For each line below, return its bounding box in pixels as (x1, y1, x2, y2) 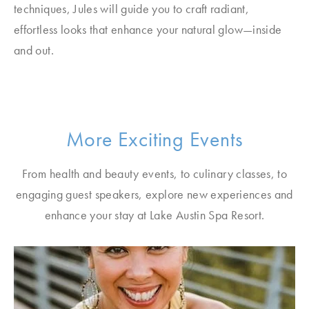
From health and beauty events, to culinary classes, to (21, 166, 288, 181)
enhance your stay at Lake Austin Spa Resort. (44, 207, 265, 223)
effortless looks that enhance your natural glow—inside (14, 21, 282, 37)
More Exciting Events (66, 126, 243, 152)
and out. (14, 42, 54, 58)
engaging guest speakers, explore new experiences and (16, 186, 293, 202)
